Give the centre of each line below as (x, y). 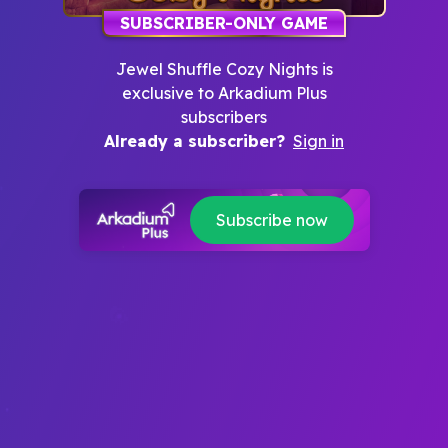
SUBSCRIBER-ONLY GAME (224, 23)
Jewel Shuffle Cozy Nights (216, 69)
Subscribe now (271, 220)
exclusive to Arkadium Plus (224, 93)
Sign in (318, 141)
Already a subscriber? (194, 141)
